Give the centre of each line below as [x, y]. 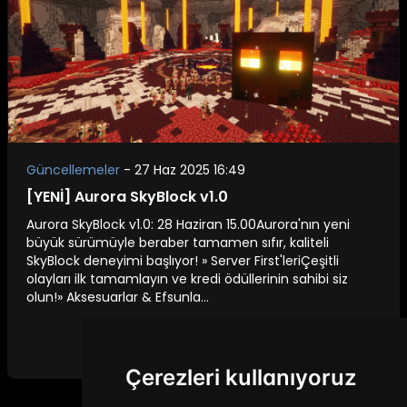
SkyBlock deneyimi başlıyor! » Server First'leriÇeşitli [183, 261]
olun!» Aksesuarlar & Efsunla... [118, 298]
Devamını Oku [328, 340]
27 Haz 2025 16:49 [190, 170]
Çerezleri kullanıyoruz [240, 377]
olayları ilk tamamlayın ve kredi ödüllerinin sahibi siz [187, 279]
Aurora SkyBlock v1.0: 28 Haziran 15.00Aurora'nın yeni [188, 225]
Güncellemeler [75, 170]
